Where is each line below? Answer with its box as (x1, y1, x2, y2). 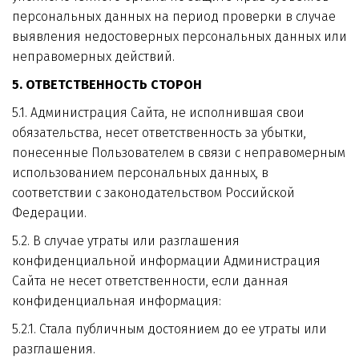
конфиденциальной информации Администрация (12, 253, 321, 268)
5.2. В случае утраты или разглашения (11, 233, 240, 248)
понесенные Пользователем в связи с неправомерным (12, 145, 345, 160)
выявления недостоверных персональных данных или (12, 29, 347, 44)
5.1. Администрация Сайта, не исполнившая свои (11, 105, 305, 120)
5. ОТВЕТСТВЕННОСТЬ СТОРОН (11, 77, 202, 92)
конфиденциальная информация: (12, 293, 221, 309)
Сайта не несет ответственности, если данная (12, 273, 288, 288)
